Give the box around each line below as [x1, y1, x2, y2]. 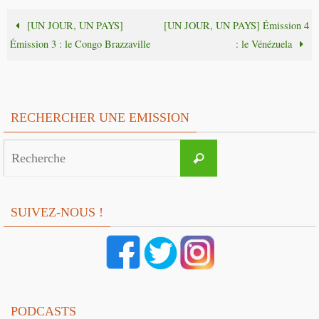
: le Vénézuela [235, 37, 295, 51]
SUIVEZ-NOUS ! [11, 205, 103, 220]
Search [216, 142, 244, 154]
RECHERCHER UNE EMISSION [11, 110, 189, 125]
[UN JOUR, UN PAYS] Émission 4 [163, 19, 309, 33]
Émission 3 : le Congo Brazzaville [10, 37, 151, 51]
